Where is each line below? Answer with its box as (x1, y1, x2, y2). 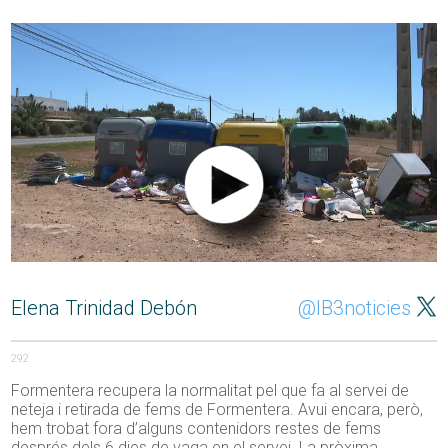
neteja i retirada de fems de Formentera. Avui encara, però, (11, 400, 424, 420)
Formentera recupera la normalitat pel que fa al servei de (11, 381, 410, 401)
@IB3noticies (297, 296, 411, 321)
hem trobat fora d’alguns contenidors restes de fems (11, 419, 382, 439)
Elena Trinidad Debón (11, 296, 198, 321)
